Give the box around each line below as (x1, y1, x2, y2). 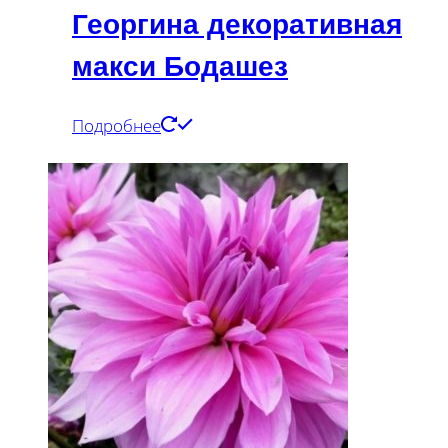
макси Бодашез (72, 51, 288, 83)
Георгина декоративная (72, 9, 402, 41)
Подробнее (72, 113, 161, 137)
